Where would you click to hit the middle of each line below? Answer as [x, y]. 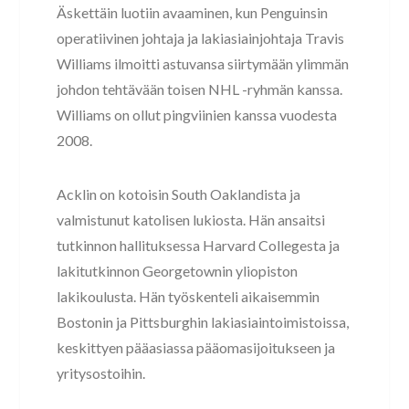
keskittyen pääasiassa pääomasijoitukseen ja [196, 347]
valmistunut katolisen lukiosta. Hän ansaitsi [191, 219]
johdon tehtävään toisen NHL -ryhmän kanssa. [200, 89]
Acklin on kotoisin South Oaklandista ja [179, 194]
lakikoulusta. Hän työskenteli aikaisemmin [189, 296]
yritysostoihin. [101, 372]
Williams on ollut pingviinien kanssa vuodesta [197, 114]
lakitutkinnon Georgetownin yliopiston [178, 270]
